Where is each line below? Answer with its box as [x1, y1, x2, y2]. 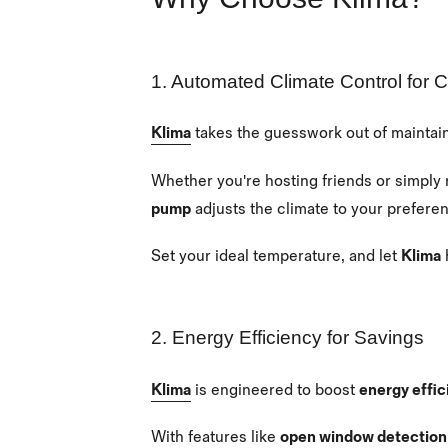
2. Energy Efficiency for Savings [151, 326, 424, 349]
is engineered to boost [191, 380, 359, 400]
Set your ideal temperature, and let [151, 247, 401, 267]
